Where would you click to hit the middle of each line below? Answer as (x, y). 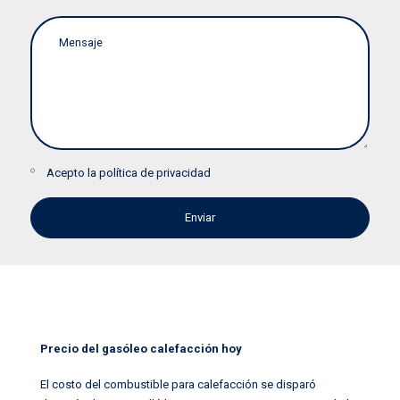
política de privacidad (155, 173)
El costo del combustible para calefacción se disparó (178, 385)
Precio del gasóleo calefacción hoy (141, 348)
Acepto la (73, 173)
